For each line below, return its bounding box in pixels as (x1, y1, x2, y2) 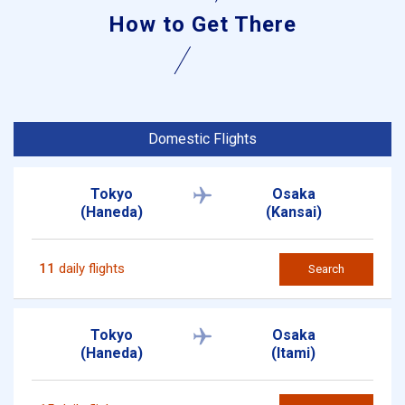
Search (308, 261, 344, 276)
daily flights (55, 260, 125, 278)
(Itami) (271, 344, 316, 362)
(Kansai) (265, 202, 322, 221)
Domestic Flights (148, 129, 257, 147)
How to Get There (108, 11, 297, 37)
